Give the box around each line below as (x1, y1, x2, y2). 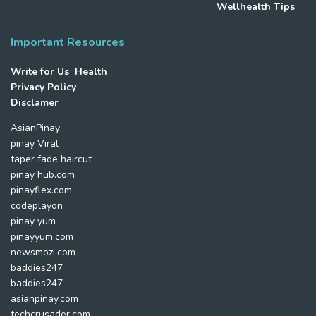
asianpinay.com (11, 292, 78, 305)
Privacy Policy (11, 80, 76, 94)
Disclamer (11, 96, 59, 109)
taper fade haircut (11, 152, 92, 166)
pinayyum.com (11, 230, 73, 243)
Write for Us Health (11, 65, 107, 78)
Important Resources (11, 35, 125, 50)
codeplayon (11, 199, 63, 212)
